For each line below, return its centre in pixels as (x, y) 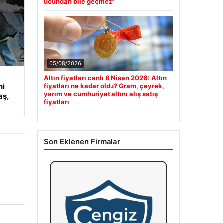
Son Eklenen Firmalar (82, 142)
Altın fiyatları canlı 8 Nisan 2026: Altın (105, 78)
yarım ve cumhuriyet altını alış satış (101, 94)
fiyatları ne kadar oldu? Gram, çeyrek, (104, 86)
